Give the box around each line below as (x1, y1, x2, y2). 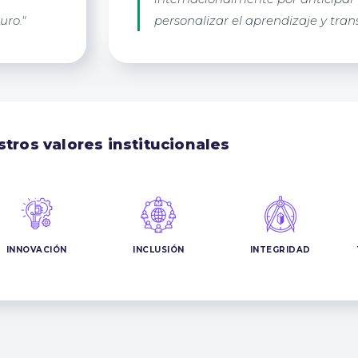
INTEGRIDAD (249, 244, 311, 255)
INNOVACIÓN (6, 244, 67, 255)
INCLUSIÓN (133, 244, 185, 255)
